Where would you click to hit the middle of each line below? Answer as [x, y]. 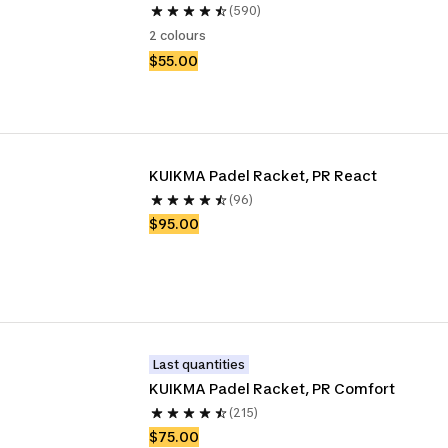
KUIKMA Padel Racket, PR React [263, 175]
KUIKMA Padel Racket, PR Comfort [272, 388]
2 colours [178, 35]
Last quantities [199, 364]
